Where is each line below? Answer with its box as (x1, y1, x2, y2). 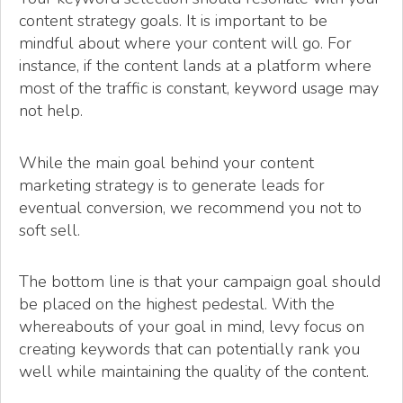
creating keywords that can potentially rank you (19, 337, 360, 360)
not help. (19, 100, 83, 122)
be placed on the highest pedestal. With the (19, 292, 335, 315)
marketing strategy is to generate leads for (19, 174, 325, 196)
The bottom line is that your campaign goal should (19, 270, 381, 292)
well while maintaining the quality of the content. (19, 360, 369, 382)
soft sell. (19, 219, 80, 241)
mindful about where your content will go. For (19, 32, 352, 55)
